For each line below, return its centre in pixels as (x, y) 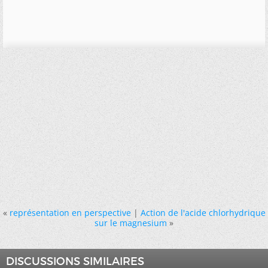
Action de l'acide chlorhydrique (203, 213)
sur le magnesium (131, 223)
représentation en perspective (70, 213)
